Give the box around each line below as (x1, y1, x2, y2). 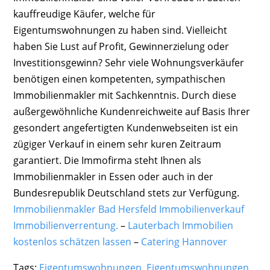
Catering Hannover (140, 234, 227, 248)
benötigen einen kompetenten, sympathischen (13, 72, 225, 86)
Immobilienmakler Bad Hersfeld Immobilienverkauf (13, 202, 244, 216)
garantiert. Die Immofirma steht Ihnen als (13, 153, 201, 167)
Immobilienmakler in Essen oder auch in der (13, 169, 213, 183)
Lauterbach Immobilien (127, 218, 233, 232)
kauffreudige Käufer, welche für (13, 7, 155, 20)
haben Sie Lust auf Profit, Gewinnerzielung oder (13, 39, 229, 53)
